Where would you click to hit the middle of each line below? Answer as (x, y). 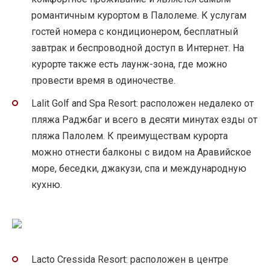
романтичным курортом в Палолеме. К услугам (139, 15)
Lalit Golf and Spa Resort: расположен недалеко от (143, 103)
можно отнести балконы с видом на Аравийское (141, 152)
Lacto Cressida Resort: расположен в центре (130, 260)
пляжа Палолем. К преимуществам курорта (130, 136)
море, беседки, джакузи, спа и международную (139, 168)
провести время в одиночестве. (103, 80)
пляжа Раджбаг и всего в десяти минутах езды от (144, 119)
